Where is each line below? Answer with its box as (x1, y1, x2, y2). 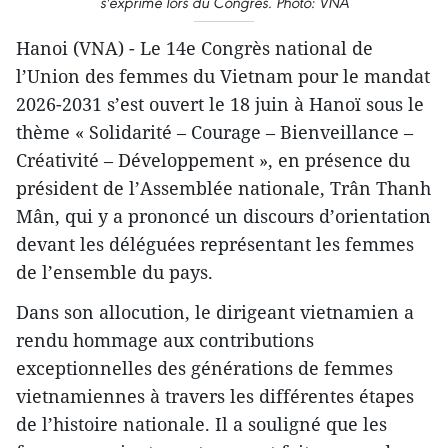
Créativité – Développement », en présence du (16, 148, 410, 173)
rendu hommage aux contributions (16, 328, 314, 353)
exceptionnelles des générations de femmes (16, 356, 393, 381)
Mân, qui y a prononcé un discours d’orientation (16, 204, 431, 229)
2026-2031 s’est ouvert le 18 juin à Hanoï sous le (16, 92, 424, 117)
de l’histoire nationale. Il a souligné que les (16, 412, 387, 437)
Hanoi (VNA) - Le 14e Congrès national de (16, 36, 373, 61)
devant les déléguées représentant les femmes (16, 232, 414, 257)
